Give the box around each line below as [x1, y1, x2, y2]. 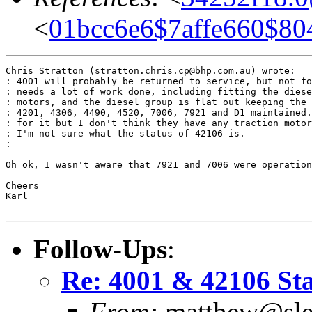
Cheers [6, 180, 39, 191]
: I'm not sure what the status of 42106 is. [6, 127, 245, 139]
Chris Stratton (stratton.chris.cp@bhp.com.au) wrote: [6, 65, 295, 76]
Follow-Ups [33, 233, 167, 264]
